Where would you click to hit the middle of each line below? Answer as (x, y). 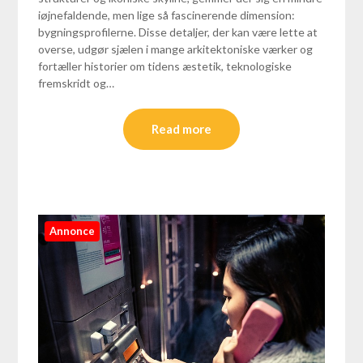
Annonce (73, 231)
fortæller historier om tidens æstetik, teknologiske (165, 66)
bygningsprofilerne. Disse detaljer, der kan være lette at (178, 32)
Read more (181, 128)
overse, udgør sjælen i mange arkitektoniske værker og (176, 49)
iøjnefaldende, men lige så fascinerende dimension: (167, 15)
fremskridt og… (77, 83)
